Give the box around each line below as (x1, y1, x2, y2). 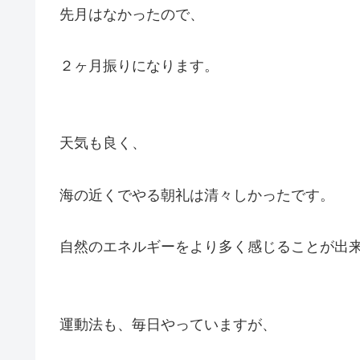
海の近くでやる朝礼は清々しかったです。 (59, 186, 334, 203)
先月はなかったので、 (59, 6, 204, 22)
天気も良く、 (59, 135, 146, 152)
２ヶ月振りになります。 (59, 57, 219, 74)
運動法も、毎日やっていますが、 (59, 316, 276, 333)
